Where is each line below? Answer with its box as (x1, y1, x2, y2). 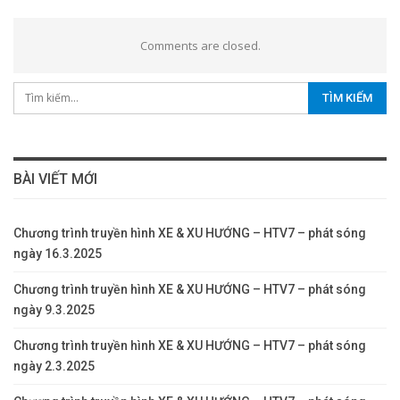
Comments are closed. (139, 37, 261, 54)
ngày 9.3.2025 (13, 303, 95, 318)
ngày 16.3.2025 (13, 246, 102, 262)
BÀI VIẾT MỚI (13, 171, 97, 188)
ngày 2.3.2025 (13, 359, 95, 374)
